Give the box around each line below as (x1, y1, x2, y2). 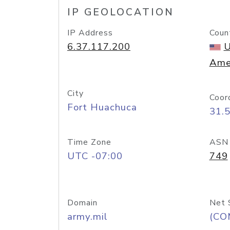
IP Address (67, 27, 113, 39)
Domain (67, 197, 98, 208)
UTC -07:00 (67, 149, 123, 163)
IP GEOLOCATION (67, 6, 174, 19)
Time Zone (67, 137, 111, 148)
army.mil (67, 210, 108, 223)
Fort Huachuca (67, 101, 137, 114)
